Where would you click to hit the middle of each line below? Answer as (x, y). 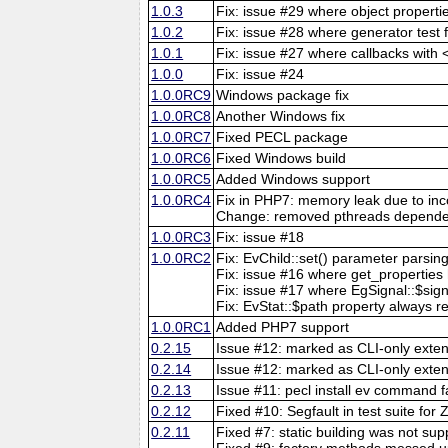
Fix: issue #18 (260, 236)
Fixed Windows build (281, 157)
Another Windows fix (281, 115)
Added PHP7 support (283, 326)
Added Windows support (293, 178)
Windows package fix (283, 94)
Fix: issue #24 (260, 73)
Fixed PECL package (282, 136)
